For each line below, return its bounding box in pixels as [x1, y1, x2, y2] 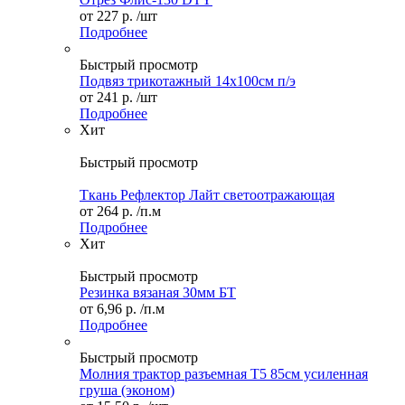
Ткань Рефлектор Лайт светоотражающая [80, 187, 334, 203]
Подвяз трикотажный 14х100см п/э [80, 73, 296, 89]
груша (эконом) [80, 382, 174, 399]
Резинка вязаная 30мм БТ [80, 285, 236, 301]
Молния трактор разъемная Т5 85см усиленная [80, 366, 368, 382]
